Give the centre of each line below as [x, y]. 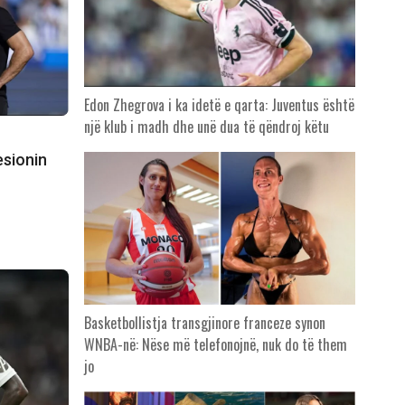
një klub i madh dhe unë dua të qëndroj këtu [206, 127]
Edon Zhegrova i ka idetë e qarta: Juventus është [219, 105]
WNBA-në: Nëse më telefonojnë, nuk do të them [215, 345]
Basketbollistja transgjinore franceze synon [204, 323]
